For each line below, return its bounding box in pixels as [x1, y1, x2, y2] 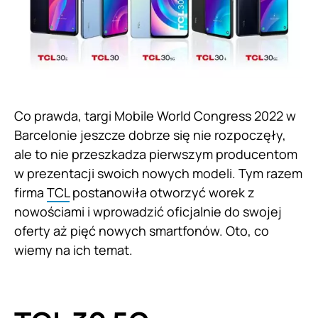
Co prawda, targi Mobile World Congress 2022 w [14, 106, 296, 124]
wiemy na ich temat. [14, 241, 136, 258]
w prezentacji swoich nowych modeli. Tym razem [14, 164, 302, 182]
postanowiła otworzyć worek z [70, 183, 255, 201]
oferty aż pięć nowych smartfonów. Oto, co [14, 221, 269, 239]
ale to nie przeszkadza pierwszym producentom [14, 145, 297, 163]
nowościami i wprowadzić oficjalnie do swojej [14, 202, 282, 220]
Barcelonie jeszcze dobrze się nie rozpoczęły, [14, 126, 286, 143]
